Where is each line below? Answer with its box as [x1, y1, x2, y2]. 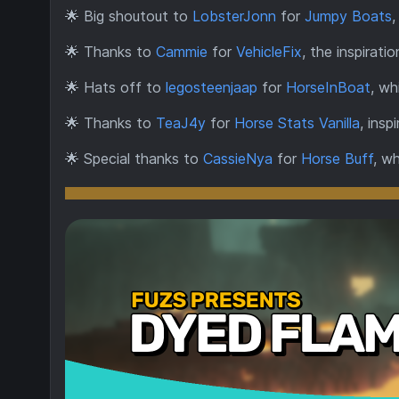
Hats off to [84, 78, 166, 96]
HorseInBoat [286, 78, 370, 96]
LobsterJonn [192, 7, 276, 25]
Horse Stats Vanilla [234, 114, 360, 132]
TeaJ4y [156, 114, 206, 132]
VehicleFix [236, 43, 302, 61]
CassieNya [203, 150, 273, 167]
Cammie [156, 43, 208, 61]
